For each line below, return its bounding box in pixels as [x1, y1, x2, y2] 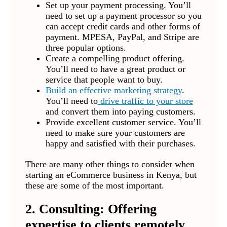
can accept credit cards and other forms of [45, 21, 200, 32]
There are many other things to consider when [25, 159, 195, 170]
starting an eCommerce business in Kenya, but [25, 170, 197, 180]
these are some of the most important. [25, 180, 164, 191]
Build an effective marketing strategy [45, 85, 182, 96]
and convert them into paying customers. [45, 106, 196, 117]
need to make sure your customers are [45, 128, 185, 138]
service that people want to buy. [45, 74, 163, 85]
